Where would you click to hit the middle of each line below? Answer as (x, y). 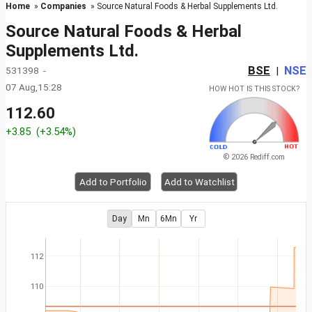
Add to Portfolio (113, 182)
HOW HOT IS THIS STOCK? (254, 89)
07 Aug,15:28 (34, 87)
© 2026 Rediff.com (254, 157)
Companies (63, 6)
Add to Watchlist (199, 182)
